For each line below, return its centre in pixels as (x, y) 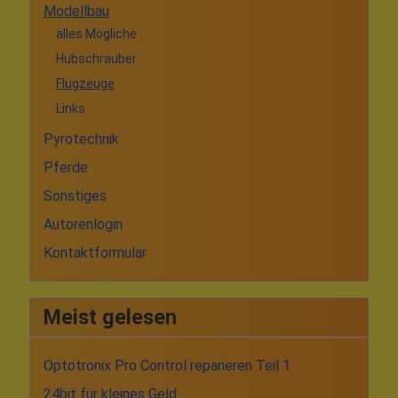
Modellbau (76, 11)
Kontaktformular (95, 252)
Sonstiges (75, 195)
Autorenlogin (83, 224)
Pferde (66, 167)
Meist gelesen (110, 317)
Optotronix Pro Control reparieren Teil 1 (167, 365)
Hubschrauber (96, 59)
